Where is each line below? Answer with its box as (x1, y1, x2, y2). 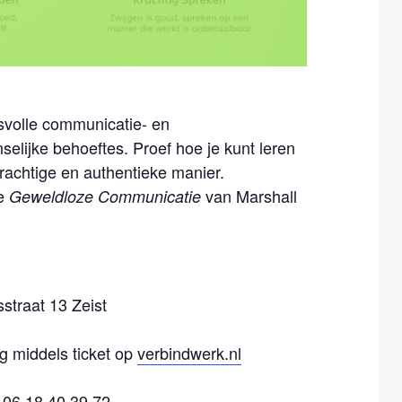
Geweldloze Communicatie (9, 185, 201, 208)
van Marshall (201, 184, 297, 208)
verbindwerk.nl (137, 341, 241, 365)
